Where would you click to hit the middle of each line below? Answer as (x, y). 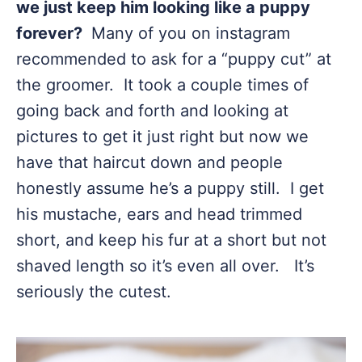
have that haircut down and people (149, 162)
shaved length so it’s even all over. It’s (165, 266)
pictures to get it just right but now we (162, 137)
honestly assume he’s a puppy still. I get (170, 188)
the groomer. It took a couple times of (162, 85)
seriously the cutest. (94, 292)
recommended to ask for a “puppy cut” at (174, 59)
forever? (51, 33)
